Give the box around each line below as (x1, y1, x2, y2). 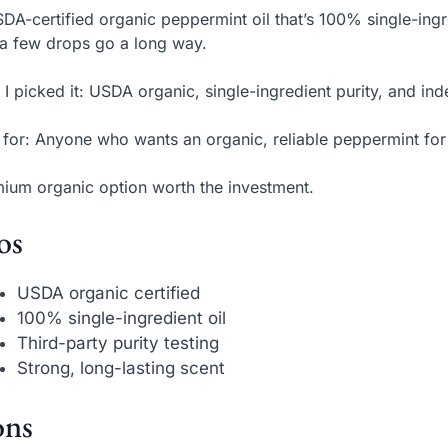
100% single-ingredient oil (17, 308, 227, 329)
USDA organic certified (17, 283, 201, 304)
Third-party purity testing (17, 333, 220, 354)
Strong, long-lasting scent (17, 358, 226, 379)
